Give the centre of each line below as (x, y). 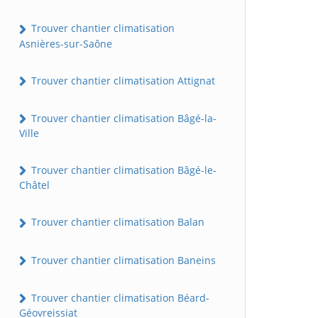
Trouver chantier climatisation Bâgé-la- (122, 118)
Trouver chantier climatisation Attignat (122, 80)
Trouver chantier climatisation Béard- (119, 297)
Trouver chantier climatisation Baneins (122, 260)
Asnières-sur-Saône (66, 43)
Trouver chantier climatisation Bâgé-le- (122, 170)
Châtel (34, 185)
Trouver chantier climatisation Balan (116, 222)
